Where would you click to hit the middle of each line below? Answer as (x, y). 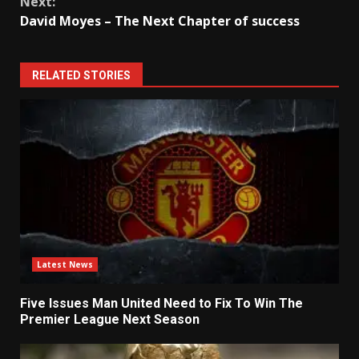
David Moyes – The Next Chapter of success (160, 21)
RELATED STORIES (81, 76)
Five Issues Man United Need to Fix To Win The (161, 304)
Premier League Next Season (110, 320)
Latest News (65, 265)
